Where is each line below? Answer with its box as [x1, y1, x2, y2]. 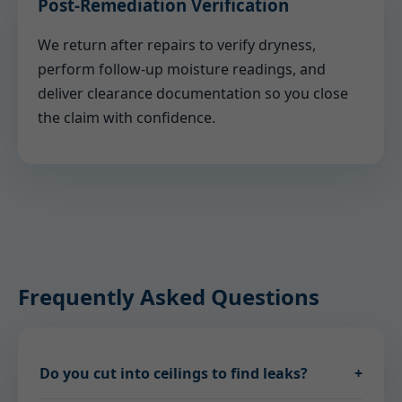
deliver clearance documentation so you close [38, 83, 348, 103]
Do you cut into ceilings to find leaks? [39, 363, 308, 383]
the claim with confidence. [38, 108, 215, 127]
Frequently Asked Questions [18, 282, 319, 311]
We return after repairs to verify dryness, [38, 35, 316, 55]
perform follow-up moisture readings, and [38, 59, 326, 79]
